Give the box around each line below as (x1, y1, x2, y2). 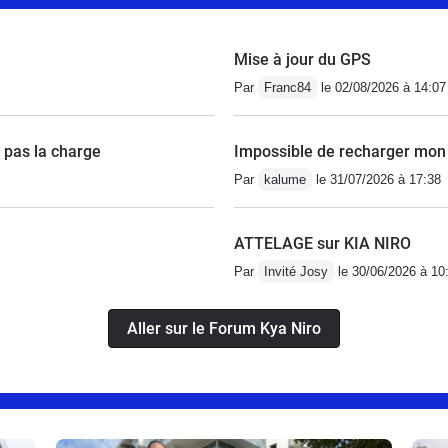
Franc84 (264, 79, 311, 95)
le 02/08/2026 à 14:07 (317, 79, 446, 95)
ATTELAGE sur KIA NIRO (234, 233, 411, 253)
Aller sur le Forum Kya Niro (127, 318, 321, 338)
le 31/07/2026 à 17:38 (312, 171, 441, 187)
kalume (264, 171, 306, 187)
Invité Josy (264, 263, 328, 279)
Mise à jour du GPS (234, 49, 371, 69)
